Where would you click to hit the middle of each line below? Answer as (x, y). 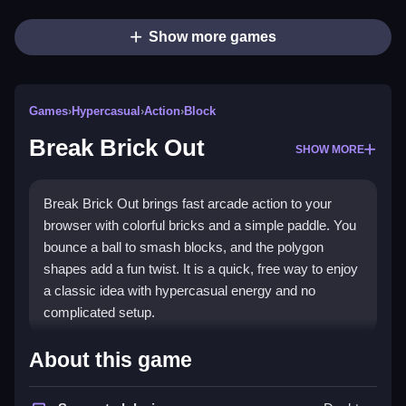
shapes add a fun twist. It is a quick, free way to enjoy (201, 269)
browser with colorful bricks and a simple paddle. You (200, 226)
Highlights (88, 350)
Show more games (212, 37)
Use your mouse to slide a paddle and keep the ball (194, 387)
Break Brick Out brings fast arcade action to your (188, 204)
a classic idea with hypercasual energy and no (179, 291)
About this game (111, 360)
